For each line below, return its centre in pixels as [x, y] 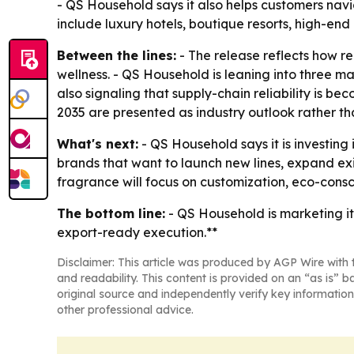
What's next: [98, 144]
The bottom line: [111, 213]
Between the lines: [117, 55]
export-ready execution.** [137, 232]
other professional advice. [125, 310]
